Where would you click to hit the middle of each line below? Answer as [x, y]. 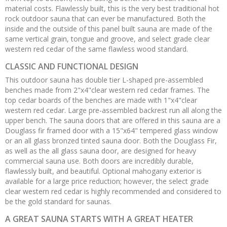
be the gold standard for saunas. [58, 201]
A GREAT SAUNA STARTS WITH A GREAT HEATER [99, 219]
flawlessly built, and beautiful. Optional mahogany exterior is [103, 171]
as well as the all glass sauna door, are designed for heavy [101, 150]
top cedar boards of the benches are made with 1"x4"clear [101, 100]
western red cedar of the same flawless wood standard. [97, 49]
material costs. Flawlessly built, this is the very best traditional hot [112, 8]
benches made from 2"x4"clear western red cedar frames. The [107, 90]
